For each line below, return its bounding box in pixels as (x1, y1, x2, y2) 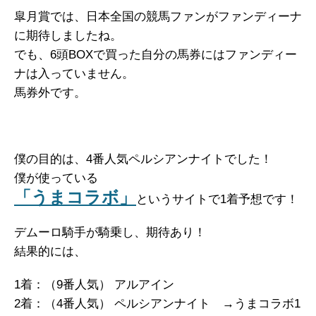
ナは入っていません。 (14, 67, 134, 81)
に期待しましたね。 (14, 29, 122, 43)
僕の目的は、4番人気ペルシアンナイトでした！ (14, 152, 272, 166)
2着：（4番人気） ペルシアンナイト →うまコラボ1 (14, 297, 300, 311)
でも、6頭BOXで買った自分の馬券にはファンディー (14, 48, 297, 62)
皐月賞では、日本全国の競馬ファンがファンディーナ (14, 10, 302, 24)
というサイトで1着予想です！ (136, 193, 298, 207)
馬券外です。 (14, 86, 86, 100)
